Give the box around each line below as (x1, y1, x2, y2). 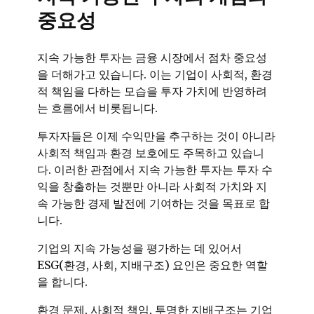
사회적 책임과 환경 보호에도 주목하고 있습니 (37, 146, 264, 161)
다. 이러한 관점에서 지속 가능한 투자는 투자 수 (37, 163, 273, 177)
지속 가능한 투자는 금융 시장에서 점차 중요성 (37, 50, 267, 65)
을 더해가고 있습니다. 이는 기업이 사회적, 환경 (37, 67, 273, 82)
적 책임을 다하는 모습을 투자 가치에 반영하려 (37, 84, 267, 99)
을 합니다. (37, 275, 88, 289)
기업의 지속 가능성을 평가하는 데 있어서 (37, 241, 242, 256)
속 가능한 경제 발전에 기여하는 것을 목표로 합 (37, 196, 270, 211)
